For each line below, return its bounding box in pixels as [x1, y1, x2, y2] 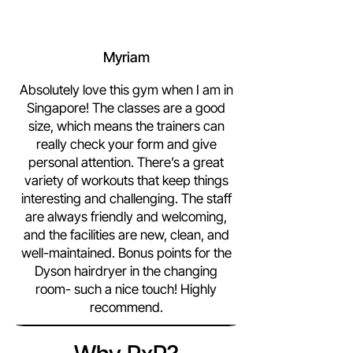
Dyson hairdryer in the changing [35, 263, 217, 279]
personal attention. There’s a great [28, 154, 224, 170]
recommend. [89, 299, 163, 315]
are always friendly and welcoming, [25, 209, 227, 225]
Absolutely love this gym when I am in [19, 82, 233, 98]
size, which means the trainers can [28, 118, 225, 134]
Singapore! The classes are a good [27, 100, 225, 116]
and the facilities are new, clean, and [23, 227, 229, 243]
